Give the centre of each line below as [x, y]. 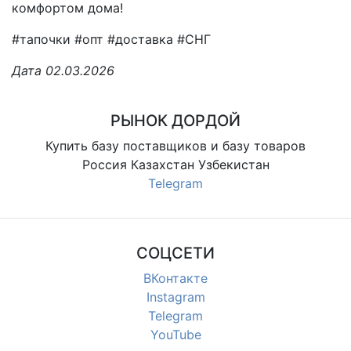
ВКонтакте [175, 278]
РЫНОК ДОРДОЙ [175, 120]
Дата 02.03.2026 [63, 70]
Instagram [175, 297]
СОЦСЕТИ [175, 253]
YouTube [175, 334]
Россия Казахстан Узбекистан [175, 164]
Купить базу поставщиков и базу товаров [175, 145]
